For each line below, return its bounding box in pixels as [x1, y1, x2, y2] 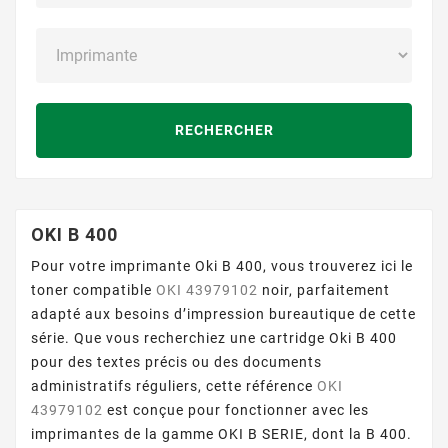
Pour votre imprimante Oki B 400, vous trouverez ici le [31, 258, 413, 274]
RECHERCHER [174, 122, 274, 139]
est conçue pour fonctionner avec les [103, 402, 369, 418]
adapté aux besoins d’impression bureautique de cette [31, 306, 416, 322]
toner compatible [31, 282, 156, 298]
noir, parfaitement [258, 282, 390, 298]
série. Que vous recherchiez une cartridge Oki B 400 [31, 330, 397, 346]
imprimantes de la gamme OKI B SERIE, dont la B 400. [31, 426, 412, 442]
